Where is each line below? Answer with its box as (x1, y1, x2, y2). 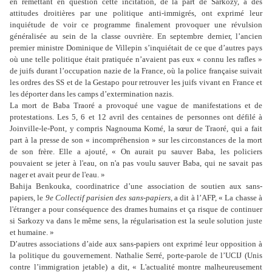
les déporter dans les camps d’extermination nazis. (10, 89, 174, 99)
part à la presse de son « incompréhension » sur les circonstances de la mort (10, 135, 262, 145)
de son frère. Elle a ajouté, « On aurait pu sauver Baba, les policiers (10, 147, 262, 157)
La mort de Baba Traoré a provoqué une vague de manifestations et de (10, 101, 262, 110)
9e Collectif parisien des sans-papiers (45, 193, 171, 203)
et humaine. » (10, 228, 54, 237)
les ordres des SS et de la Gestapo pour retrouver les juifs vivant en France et (10, 78, 262, 87)
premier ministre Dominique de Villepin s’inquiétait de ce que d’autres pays (10, 43, 262, 53)
